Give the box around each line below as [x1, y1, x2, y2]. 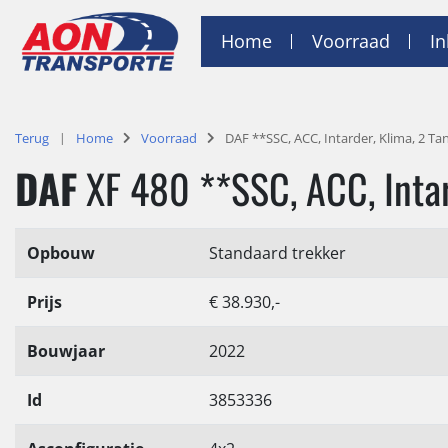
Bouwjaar [27, 339, 105, 362]
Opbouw [27, 241, 95, 264]
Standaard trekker [209, 241, 346, 264]
